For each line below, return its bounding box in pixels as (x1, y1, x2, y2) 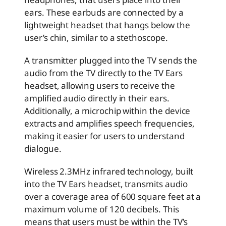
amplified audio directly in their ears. (24, 92, 169, 104)
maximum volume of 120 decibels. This (24, 203, 179, 215)
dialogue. (24, 142, 62, 154)
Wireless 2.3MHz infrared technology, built (24, 165, 193, 177)
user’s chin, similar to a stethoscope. (24, 31, 168, 43)
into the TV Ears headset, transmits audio (24, 178, 188, 190)
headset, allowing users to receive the (24, 79, 175, 91)
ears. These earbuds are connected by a (24, 6, 184, 18)
